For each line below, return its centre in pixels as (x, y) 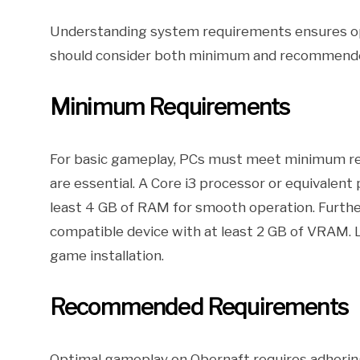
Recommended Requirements (199, 307)
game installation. (107, 256)
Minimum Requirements (170, 107)
